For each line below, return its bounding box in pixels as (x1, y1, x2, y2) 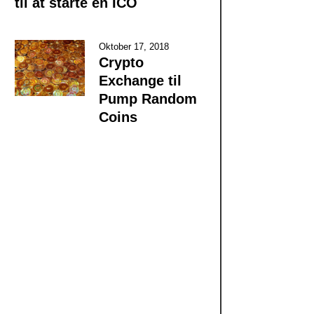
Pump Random (98, 90, 197, 107)
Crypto (98, 54, 144, 70)
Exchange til (98, 72, 182, 88)
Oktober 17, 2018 (98, 41, 169, 52)
